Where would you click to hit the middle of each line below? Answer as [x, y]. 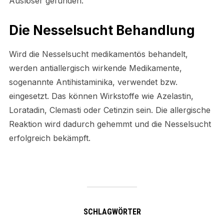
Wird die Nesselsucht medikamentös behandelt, [98, 54]
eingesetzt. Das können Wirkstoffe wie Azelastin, [101, 96]
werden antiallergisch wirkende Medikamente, [95, 68]
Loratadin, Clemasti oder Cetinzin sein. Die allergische [109, 110]
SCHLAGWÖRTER [112, 211]
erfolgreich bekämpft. [49, 138]
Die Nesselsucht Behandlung [102, 30]
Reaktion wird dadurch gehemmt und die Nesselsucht [110, 124]
